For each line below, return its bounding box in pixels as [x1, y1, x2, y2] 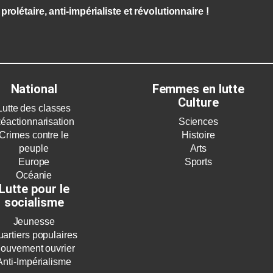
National [10, 82, 57, 97]
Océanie [15, 170, 52, 181]
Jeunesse [13, 216, 55, 227]
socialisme [4, 195, 64, 210]
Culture [178, 95, 219, 110]
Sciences [178, 116, 218, 127]
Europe [18, 157, 50, 168]
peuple [19, 143, 49, 154]
